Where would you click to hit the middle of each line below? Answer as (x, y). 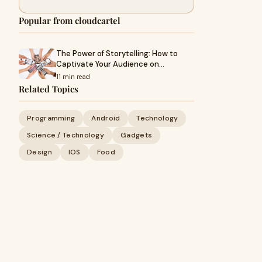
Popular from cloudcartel (70, 20)
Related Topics (49, 89)
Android (106, 118)
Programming (51, 118)
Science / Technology (65, 135)
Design (39, 152)
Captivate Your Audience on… (110, 64)
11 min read (73, 77)
